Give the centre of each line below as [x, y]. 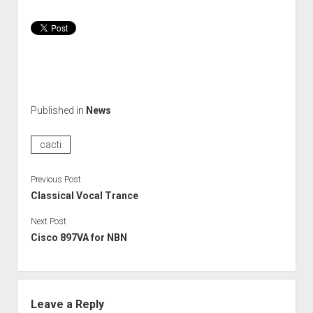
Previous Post [56, 179]
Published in [58, 110]
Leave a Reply [67, 304]
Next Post [48, 221]
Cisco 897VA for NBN [79, 237]
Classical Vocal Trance [84, 195]
